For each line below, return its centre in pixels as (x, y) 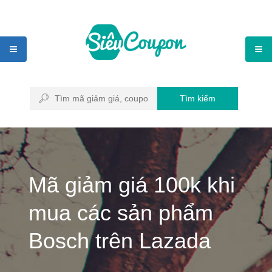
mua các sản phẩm (121, 213)
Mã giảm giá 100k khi (132, 185)
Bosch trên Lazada (120, 241)
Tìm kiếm (198, 98)
